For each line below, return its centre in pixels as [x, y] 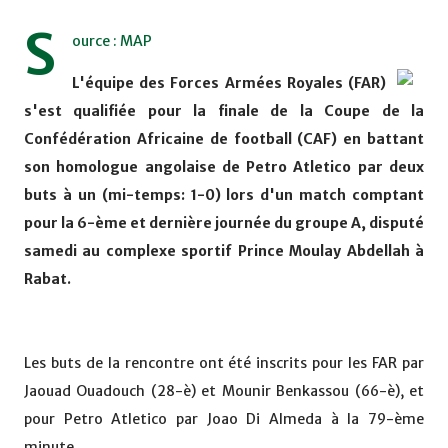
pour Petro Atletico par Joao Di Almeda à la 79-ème [224, 419]
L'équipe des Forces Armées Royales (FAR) [229, 83]
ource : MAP [112, 41]
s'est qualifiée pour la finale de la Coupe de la [224, 111]
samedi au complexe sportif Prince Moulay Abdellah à [224, 251]
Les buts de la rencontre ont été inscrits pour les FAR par [224, 363]
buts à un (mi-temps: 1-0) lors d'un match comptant [224, 195]
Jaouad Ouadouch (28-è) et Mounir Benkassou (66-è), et [224, 391]
